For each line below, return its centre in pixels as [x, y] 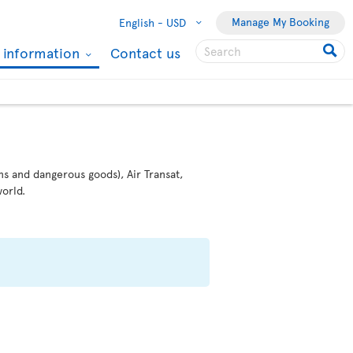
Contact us [145, 52]
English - [141, 22]
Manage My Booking [281, 22]
